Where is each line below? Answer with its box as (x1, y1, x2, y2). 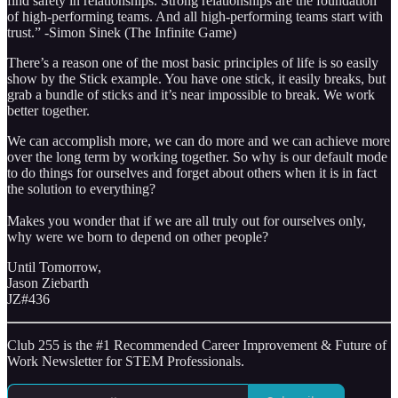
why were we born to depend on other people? (7, 228, 268, 244)
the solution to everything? (7, 180, 155, 196)
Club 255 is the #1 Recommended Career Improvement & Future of (7, 337, 386, 353)
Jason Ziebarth (7, 275, 89, 291)
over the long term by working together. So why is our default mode (7, 148, 387, 164)
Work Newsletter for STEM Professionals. (7, 353, 244, 369)
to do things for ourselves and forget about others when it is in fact (7, 164, 377, 180)
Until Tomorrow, (7, 259, 101, 275)
